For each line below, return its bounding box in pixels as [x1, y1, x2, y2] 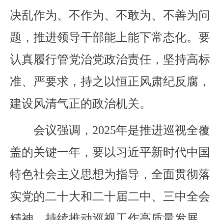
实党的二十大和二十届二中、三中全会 [10, 190, 210, 203]
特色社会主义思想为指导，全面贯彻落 [10, 167, 210, 181]
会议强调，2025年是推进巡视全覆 [10, 123, 210, 137]
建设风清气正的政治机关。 [10, 97, 151, 110]
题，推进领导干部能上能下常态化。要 [10, 30, 210, 44]
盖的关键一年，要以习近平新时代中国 [10, 145, 210, 159]
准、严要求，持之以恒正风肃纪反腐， [10, 75, 210, 88]
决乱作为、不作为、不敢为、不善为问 [10, 8, 210, 22]
